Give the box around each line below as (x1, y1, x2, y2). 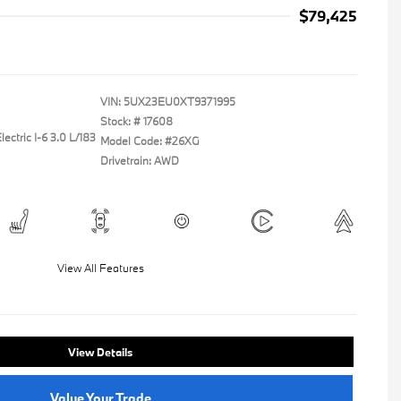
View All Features (56, 260, 144, 275)
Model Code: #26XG (100, 133, 200, 148)
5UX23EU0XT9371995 (124, 94, 235, 108)
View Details (68, 345, 132, 359)
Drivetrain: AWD (100, 153, 179, 167)
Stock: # (100, 114, 141, 128)
